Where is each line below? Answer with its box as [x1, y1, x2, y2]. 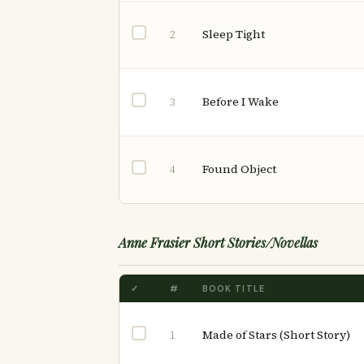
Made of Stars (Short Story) [202, 327, 350, 343]
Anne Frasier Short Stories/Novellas [119, 234, 318, 251]
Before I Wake [202, 93, 279, 110]
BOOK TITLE [202, 283, 265, 294]
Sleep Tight [202, 26, 265, 42]
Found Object [202, 161, 276, 177]
